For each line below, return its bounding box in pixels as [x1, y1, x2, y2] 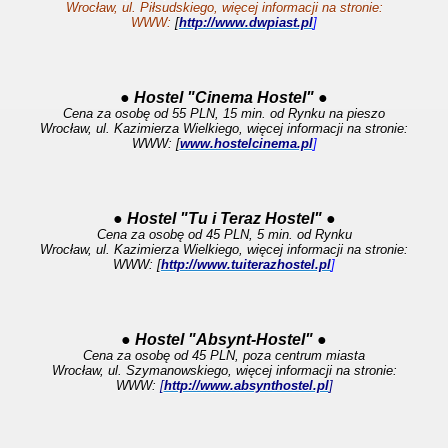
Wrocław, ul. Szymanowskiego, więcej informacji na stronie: [51, 363, 397, 378]
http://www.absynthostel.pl [163, 378, 329, 393]
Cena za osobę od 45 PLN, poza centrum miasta [83, 348, 365, 363]
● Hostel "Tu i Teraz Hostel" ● [112, 210, 336, 227]
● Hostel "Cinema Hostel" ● [120, 89, 328, 106]
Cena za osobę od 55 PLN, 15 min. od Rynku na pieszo [63, 106, 385, 121]
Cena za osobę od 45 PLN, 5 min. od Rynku [96, 227, 352, 242]
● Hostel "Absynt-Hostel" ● [121, 331, 327, 348]
